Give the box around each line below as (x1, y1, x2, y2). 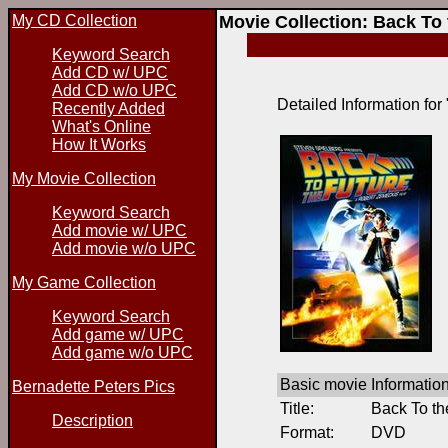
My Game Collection (12, 274, 156, 291)
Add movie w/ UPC (52, 222, 187, 239)
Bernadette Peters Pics (12, 378, 175, 395)
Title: (280, 400, 314, 417)
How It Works (52, 136, 146, 153)
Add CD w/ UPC (52, 64, 168, 81)
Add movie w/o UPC (52, 240, 196, 257)
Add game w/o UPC (52, 344, 193, 361)
